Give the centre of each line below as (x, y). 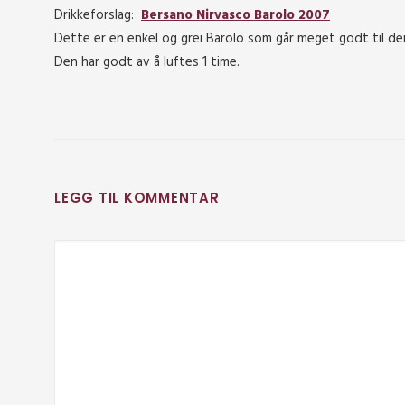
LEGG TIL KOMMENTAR (137, 198)
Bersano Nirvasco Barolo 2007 (235, 15)
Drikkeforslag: (98, 15)
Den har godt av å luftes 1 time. (147, 62)
